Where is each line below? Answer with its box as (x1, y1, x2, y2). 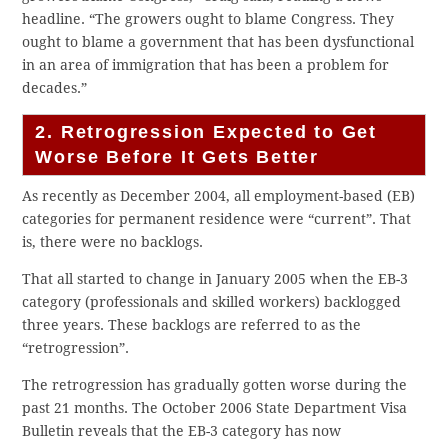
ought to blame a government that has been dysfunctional (22, 34, 415, 51)
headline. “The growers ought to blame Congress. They (22, 11, 395, 28)
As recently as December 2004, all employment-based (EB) (22, 188, 416, 205)
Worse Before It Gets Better (35, 147, 320, 168)
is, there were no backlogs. (22, 234, 204, 251)
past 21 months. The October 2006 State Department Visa (22, 400, 408, 417)
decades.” (22, 80, 88, 97)
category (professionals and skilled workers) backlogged (22, 294, 402, 311)
